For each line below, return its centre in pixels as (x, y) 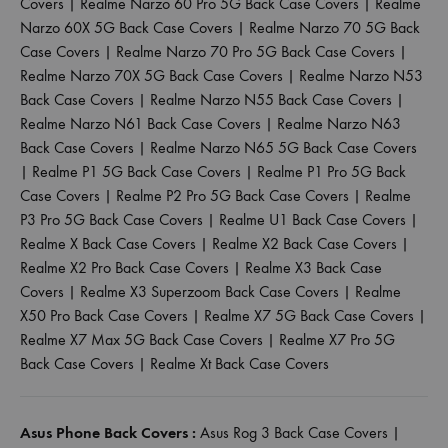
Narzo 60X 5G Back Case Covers (126, 27)
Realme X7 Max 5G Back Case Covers (141, 339)
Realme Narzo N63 (339, 123)
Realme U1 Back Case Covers (312, 219)
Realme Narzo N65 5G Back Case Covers (283, 147)
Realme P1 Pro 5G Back (331, 171)
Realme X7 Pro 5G (337, 339)
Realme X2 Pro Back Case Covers (124, 267)
